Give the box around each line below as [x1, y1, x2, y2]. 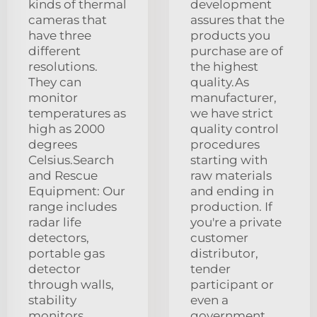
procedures [190, 137, 260, 152]
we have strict [190, 106, 273, 121]
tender [190, 262, 231, 277]
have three [28, 28, 91, 43]
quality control [190, 122, 279, 137]
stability [28, 293, 76, 308]
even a [190, 293, 229, 308]
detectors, [28, 231, 89, 246]
